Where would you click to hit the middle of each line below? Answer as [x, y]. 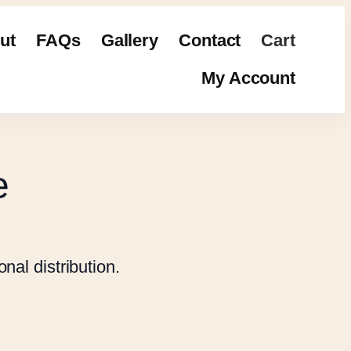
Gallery [130, 40]
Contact [210, 40]
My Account [248, 78]
